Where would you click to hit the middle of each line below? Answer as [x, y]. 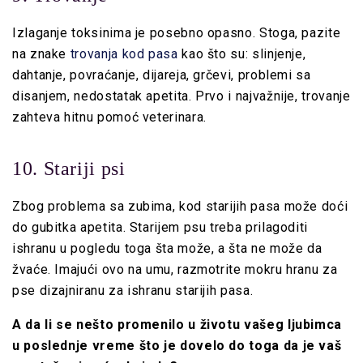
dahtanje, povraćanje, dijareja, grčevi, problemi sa [162, 75]
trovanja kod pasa [126, 54]
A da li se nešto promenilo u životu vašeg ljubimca [177, 325]
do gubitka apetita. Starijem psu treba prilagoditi [160, 228]
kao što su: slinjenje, [244, 54]
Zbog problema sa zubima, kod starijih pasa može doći [180, 207]
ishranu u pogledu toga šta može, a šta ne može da [167, 249]
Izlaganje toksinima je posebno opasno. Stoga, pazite [177, 33]
